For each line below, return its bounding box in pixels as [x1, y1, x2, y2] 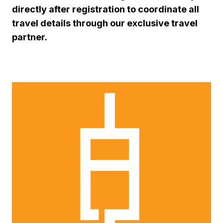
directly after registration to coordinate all [12, 3, 199, 14]
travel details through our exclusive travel [12, 17, 198, 28]
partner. [12, 31, 47, 42]
